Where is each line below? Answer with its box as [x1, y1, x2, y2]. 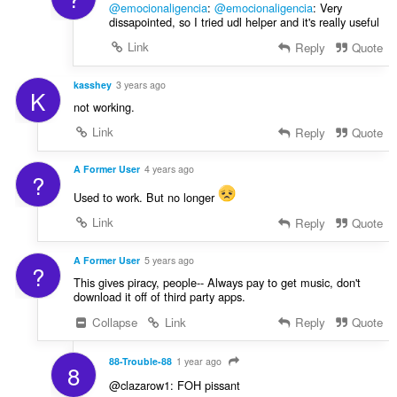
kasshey [73, 77, 112, 91]
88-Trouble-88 [108, 354, 172, 368]
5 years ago [144, 253, 194, 268]
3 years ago [115, 77, 166, 91]
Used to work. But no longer [73, 189, 218, 206]
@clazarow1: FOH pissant [108, 376, 240, 393]
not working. [73, 97, 135, 115]
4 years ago [144, 162, 194, 176]
